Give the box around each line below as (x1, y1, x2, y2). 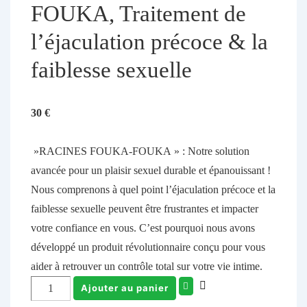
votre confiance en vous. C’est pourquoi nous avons (31, 221, 255, 234)
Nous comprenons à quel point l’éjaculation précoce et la (31, 183, 275, 195)
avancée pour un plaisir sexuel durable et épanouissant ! (31, 164, 271, 176)
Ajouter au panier (81, 282, 169, 293)
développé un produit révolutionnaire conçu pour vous (31, 241, 265, 253)
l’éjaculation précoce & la (31, 29, 268, 54)
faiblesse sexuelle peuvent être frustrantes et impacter (31, 202, 258, 214)
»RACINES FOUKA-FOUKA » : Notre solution (31, 145, 249, 157)
